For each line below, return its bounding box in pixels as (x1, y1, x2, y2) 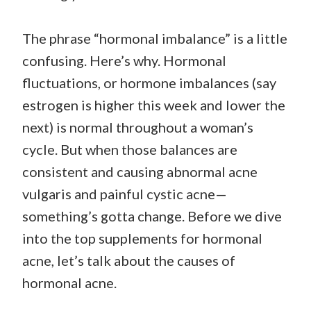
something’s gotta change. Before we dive (22, 207, 282, 224)
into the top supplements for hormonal (22, 229, 262, 246)
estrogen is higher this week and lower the (22, 96, 285, 113)
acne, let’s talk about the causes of (22, 251, 235, 269)
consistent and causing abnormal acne (22, 162, 258, 180)
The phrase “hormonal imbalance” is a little (22, 29, 287, 47)
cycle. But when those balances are (22, 140, 237, 158)
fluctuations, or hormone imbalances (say (22, 74, 276, 91)
